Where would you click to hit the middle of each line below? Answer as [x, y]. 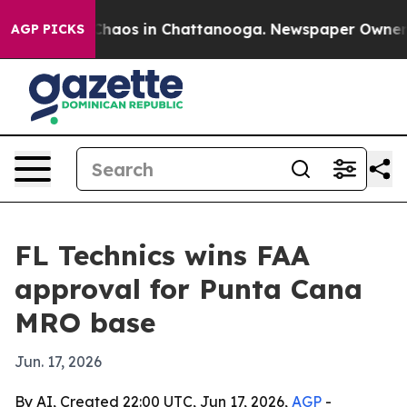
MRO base [85, 323]
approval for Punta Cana [189, 289]
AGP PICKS [48, 29]
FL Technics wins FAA [162, 255]
